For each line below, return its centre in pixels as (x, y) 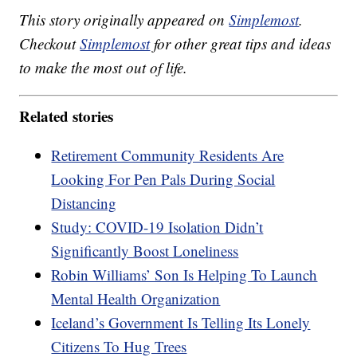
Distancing (84, 202)
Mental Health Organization (136, 298)
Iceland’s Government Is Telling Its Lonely (181, 322)
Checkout (50, 44)
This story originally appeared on (124, 20)
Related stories (67, 116)
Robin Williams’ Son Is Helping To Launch (184, 274)
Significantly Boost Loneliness (145, 250)
